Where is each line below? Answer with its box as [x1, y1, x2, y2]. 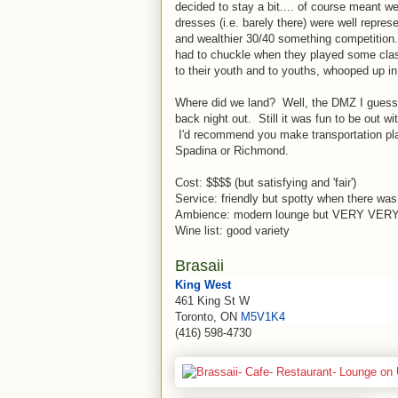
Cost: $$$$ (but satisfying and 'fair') [174, 176, 356, 189]
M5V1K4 [240, 310, 285, 323]
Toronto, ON [174, 310, 241, 323]
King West [174, 278, 231, 291]
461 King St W [174, 294, 250, 307]
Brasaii [174, 257, 228, 275]
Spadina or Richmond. [174, 144, 289, 157]
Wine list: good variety [174, 224, 290, 237]
